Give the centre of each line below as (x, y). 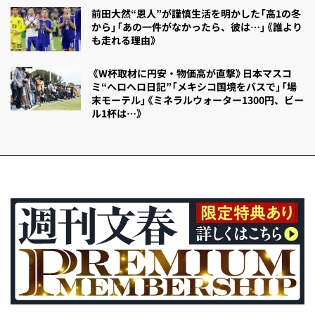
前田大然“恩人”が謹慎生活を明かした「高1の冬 (196, 13)
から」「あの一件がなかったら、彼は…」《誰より (197, 27)
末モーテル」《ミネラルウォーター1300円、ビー (198, 99)
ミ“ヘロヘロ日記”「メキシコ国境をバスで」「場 (194, 86)
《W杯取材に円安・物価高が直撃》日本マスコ (192, 73)
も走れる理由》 (124, 40)
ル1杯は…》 (117, 113)
